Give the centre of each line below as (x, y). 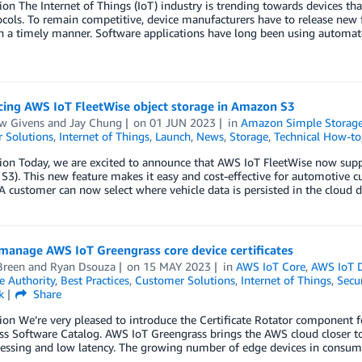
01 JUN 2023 (183, 122)
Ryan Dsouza (82, 266)
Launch (173, 136)
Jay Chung (95, 122)
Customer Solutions (185, 280)
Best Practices (95, 280)
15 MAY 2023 (177, 266)
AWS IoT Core (271, 266)
